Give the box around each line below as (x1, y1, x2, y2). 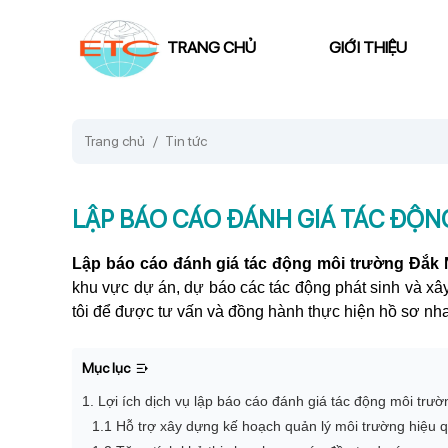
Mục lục (82, 360, 130, 376)
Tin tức (165, 133, 207, 149)
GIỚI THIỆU (329, 37, 408, 57)
